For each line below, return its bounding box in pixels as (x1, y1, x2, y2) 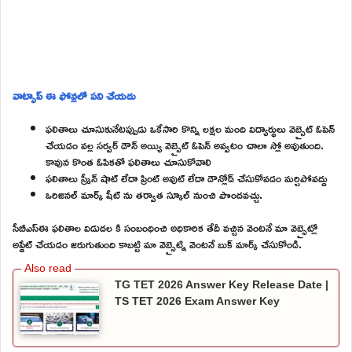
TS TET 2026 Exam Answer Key (115, 294, 280, 307)
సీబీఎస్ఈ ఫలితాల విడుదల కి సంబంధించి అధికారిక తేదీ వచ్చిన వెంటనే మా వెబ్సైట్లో (13, 216, 317, 238)
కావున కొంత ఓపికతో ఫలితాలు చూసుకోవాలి (46, 150, 211, 172)
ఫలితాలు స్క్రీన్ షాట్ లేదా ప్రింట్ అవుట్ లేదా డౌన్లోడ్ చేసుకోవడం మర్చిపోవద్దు (46, 167, 327, 189)
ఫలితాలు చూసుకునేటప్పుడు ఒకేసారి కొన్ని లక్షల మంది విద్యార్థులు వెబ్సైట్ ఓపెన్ (46, 117, 335, 139)
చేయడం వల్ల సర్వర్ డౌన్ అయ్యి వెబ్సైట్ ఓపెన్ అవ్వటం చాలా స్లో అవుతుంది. (46, 134, 324, 156)
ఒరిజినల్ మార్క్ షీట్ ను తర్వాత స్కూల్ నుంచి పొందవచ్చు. (46, 183, 262, 205)
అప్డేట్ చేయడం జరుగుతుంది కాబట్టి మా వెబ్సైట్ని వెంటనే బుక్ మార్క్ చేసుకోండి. (13, 233, 302, 255)
